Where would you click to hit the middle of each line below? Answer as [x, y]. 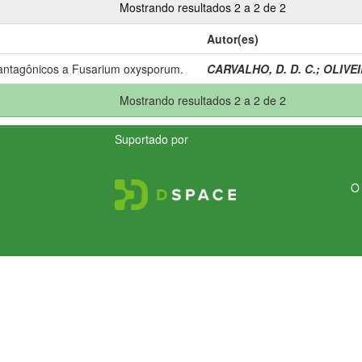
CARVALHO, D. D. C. [261, 68]
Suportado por [152, 139]
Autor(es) [233, 38]
